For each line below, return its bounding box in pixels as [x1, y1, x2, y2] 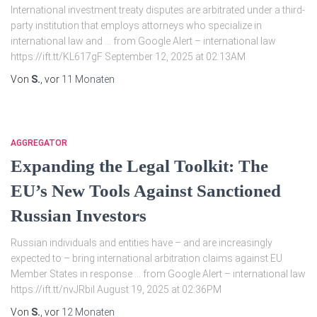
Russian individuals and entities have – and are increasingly [11, 237, 272, 248]
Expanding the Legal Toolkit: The [11, 156, 268, 175]
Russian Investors [11, 206, 146, 225]
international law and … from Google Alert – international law [11, 35, 276, 47]
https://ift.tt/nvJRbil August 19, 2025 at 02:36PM [11, 284, 221, 295]
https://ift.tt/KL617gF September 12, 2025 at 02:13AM [11, 51, 246, 62]
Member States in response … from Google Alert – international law [11, 268, 306, 279]
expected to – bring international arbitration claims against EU [11, 253, 282, 264]
